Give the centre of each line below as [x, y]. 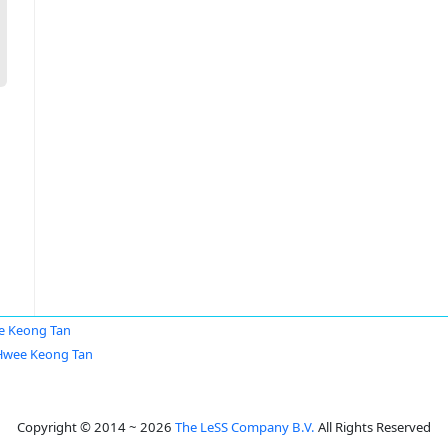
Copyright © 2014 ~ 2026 [96, 427]
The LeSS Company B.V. [245, 427]
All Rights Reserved [373, 427]
